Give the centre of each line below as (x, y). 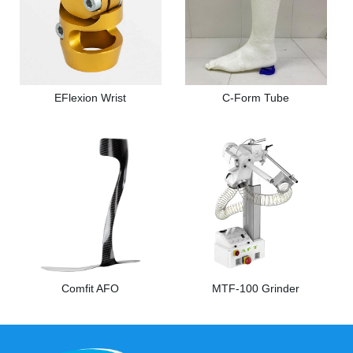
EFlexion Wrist (91, 98)
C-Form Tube (256, 98)
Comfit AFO (91, 289)
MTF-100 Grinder (256, 289)
